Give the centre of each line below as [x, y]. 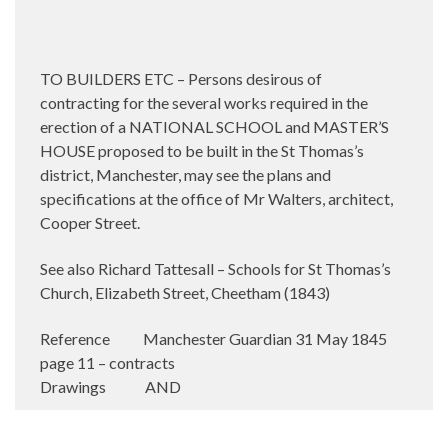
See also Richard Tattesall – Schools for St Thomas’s [215, 268]
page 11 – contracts [107, 362]
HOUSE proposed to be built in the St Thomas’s [202, 150]
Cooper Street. [90, 222]
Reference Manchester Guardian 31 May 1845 [213, 338]
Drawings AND [110, 386]
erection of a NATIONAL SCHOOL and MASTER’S [214, 126]
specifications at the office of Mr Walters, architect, [216, 198]
